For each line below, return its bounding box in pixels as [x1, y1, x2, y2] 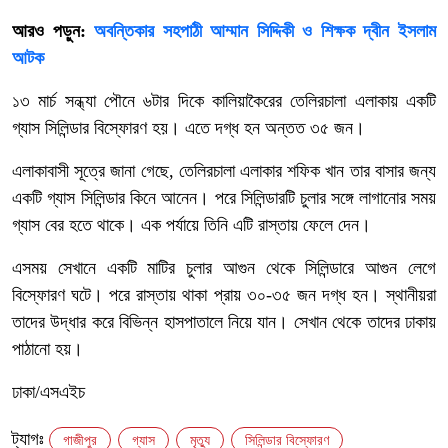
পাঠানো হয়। [12, 338, 83, 359]
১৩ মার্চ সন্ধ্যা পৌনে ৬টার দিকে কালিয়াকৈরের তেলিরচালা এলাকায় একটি [12, 90, 436, 111]
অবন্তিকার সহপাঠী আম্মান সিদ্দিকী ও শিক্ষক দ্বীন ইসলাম [94, 20, 437, 41]
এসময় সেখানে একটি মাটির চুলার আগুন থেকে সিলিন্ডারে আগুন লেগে [12, 257, 436, 278]
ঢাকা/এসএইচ [12, 381, 85, 402]
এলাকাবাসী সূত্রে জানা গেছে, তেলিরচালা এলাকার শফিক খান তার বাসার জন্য [12, 160, 436, 181]
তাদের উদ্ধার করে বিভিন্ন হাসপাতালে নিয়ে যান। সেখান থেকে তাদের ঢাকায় [12, 311, 436, 332]
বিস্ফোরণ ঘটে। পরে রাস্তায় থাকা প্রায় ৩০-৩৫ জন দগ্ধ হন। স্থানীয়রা [12, 284, 436, 305]
